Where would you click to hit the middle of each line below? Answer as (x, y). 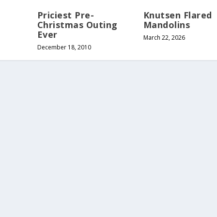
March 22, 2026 (164, 38)
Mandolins (167, 25)
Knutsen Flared (178, 15)
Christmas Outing (77, 25)
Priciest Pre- (66, 15)
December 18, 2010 (64, 47)
